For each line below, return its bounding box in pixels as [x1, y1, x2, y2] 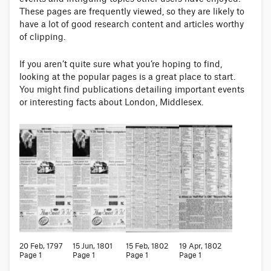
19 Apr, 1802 [179, 242, 221, 250]
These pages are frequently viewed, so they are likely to [19, 7, 244, 16]
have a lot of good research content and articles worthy [19, 20, 244, 29]
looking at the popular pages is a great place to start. [19, 73, 235, 82]
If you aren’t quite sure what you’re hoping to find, [19, 60, 222, 69]
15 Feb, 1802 [126, 242, 168, 250]
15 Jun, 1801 [73, 242, 113, 250]
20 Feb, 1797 [19, 242, 63, 250]
